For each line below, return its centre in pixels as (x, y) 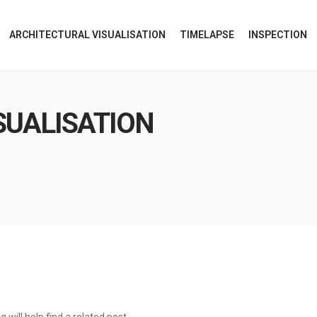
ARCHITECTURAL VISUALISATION (87, 35)
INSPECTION (278, 35)
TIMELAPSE (207, 35)
